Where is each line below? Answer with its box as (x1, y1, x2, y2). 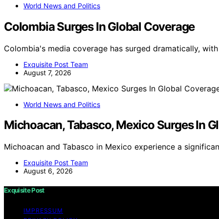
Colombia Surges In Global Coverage (4, 19, 195, 34)
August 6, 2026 (23, 167, 73, 175)
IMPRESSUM (23, 206, 64, 214)
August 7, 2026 (23, 68, 71, 77)
